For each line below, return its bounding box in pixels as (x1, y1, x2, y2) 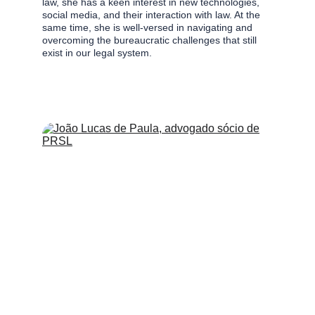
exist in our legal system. (42, 47, 152, 58)
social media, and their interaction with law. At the (42, 9, 263, 20)
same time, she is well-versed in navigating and (42, 22, 255, 33)
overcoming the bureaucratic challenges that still (42, 34, 259, 46)
